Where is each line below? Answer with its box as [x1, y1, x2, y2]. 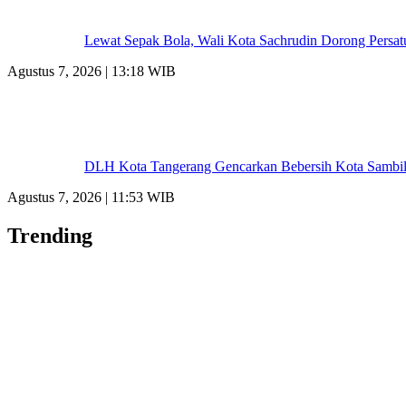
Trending [7, 223, 92, 247]
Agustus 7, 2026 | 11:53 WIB [7, 188, 175, 205]
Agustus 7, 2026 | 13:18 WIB [7, 63, 176, 79]
